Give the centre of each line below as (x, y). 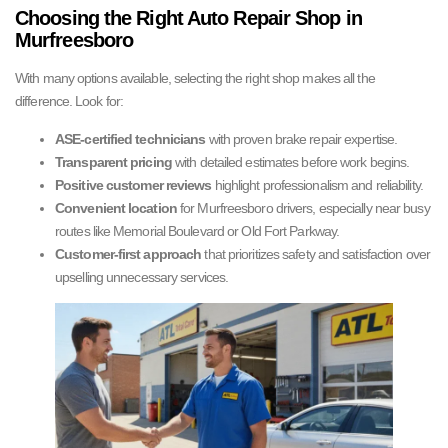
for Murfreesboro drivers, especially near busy (303, 208)
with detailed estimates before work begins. (290, 162)
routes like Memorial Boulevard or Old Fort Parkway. (197, 231)
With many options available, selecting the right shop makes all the (195, 78)
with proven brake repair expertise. (301, 139)
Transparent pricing (113, 162)
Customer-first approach (128, 254)
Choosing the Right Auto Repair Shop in (188, 18)
